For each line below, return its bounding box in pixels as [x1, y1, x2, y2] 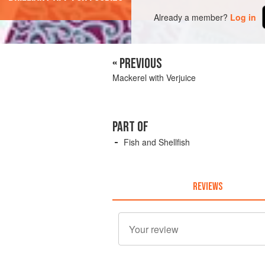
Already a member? [154, 11, 228, 23]
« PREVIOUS [112, 55, 162, 73]
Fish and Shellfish [124, 136, 190, 148]
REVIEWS [192, 180, 222, 193]
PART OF [112, 118, 148, 136]
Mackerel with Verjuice [112, 72, 196, 84]
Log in [230, 11, 257, 23]
